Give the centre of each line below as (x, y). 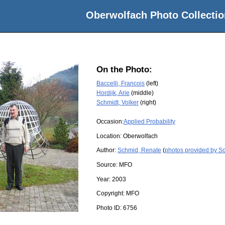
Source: (108, 164)
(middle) (142, 93)
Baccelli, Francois (121, 83)
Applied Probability (149, 122)
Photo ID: (110, 208)
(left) (151, 83)
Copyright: (111, 194)
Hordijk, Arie (113, 93)
